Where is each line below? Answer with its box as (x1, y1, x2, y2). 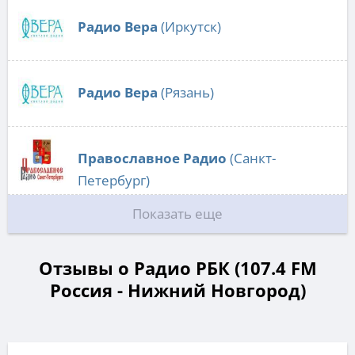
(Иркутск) (158, 17, 221, 36)
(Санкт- (227, 149, 276, 168)
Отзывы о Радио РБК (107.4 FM (38, 256, 317, 281)
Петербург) (78, 171, 150, 190)
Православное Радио (78, 149, 227, 168)
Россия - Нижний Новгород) (49, 278, 306, 303)
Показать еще (132, 204, 223, 223)
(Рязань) (158, 83, 214, 102)
